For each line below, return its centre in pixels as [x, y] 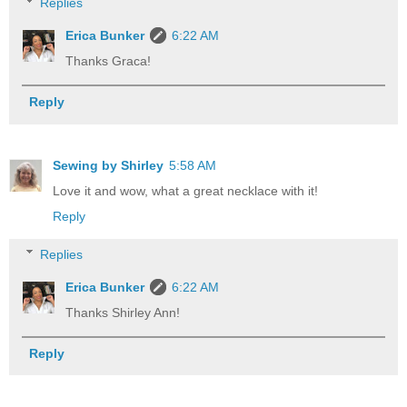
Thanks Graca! [109, 60]
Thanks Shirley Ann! [123, 312]
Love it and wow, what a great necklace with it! [185, 191]
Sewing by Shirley [108, 166]
